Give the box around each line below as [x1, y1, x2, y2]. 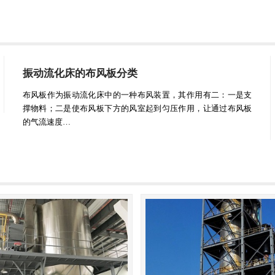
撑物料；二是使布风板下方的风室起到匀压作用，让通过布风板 [22, 104, 252, 114]
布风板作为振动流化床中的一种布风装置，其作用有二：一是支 [22, 90, 252, 100]
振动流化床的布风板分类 [22, 68, 137, 80]
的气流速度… [22, 117, 71, 127]
